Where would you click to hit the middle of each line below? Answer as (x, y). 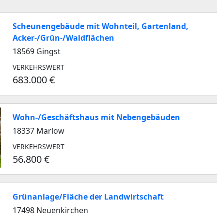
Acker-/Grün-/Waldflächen (63, 38)
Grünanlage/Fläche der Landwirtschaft (88, 197)
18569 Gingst (37, 51)
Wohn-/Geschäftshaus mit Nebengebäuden (96, 117)
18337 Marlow (39, 131)
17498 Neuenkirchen (50, 210)
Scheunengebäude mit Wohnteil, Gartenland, (101, 26)
